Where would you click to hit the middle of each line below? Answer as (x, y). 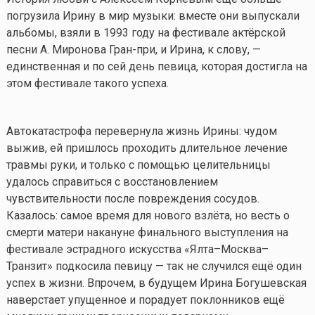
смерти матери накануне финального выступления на (147, 232)
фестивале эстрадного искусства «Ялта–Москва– (137, 249)
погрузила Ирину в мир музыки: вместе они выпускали (153, 15)
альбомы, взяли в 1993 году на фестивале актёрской (146, 32)
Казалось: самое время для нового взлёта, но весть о (148, 215)
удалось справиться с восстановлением (112, 181)
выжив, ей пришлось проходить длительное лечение (147, 148)
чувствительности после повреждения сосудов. (133, 198)
